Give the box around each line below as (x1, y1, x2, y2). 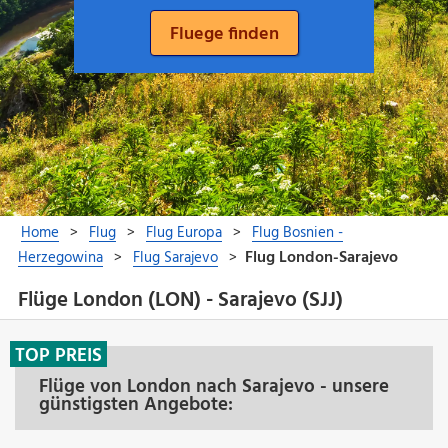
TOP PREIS (15, 340, 102, 371)
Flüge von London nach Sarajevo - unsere (39, 371, 389, 402)
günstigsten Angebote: (39, 389, 233, 420)
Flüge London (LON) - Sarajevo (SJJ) (17, 284, 343, 318)
